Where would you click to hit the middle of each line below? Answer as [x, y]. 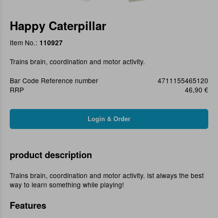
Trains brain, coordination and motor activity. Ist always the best [107, 175]
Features [28, 205]
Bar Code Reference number [54, 81]
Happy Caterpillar [58, 26]
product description [51, 155]
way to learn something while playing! [67, 185]
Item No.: [25, 43]
